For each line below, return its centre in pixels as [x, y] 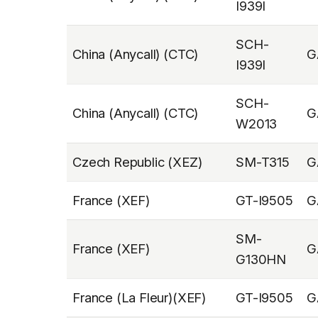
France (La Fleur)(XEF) [139, 297]
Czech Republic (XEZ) [137, 161]
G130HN [261, 259]
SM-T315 [263, 161]
